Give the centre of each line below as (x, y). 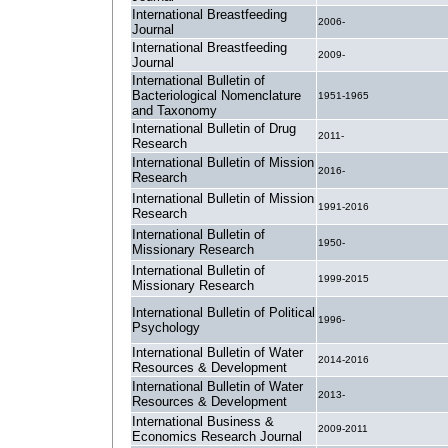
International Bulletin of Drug (214, 128)
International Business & (203, 421)
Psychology (166, 327)
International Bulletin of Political (223, 312)
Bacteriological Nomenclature (216, 95)
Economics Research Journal (217, 436)
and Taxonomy (174, 110)
